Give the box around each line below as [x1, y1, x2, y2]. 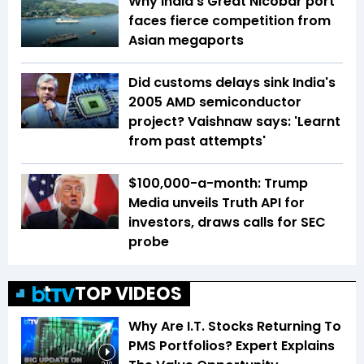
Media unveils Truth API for [128, 193, 305, 213]
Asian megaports [128, 31, 244, 50]
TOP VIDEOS [75, 281, 182, 307]
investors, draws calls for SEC [128, 213, 326, 232]
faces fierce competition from [128, 11, 331, 31]
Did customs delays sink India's [128, 73, 336, 93]
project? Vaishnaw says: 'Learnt [128, 112, 340, 132]
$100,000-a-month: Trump [128, 174, 308, 193]
